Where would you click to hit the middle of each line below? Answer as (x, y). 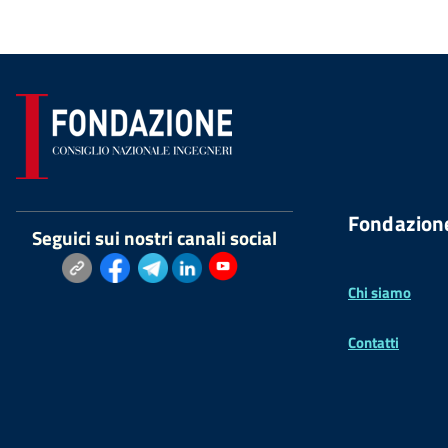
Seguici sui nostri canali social (154, 237)
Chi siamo (379, 292)
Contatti (373, 342)
